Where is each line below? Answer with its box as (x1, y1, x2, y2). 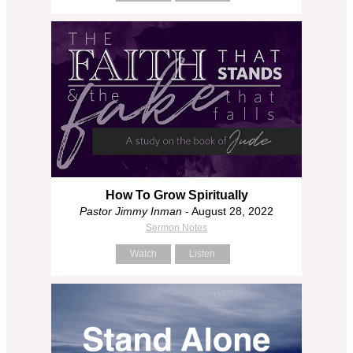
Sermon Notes (146, 221, 207, 233)
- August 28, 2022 (182, 204, 273, 217)
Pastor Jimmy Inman (80, 204, 182, 217)
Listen (189, 247, 215, 259)
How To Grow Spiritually (105, 188, 248, 202)
